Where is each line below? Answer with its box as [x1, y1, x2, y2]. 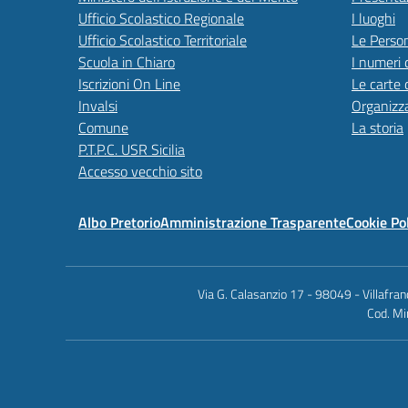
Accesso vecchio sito [78, 160, 202, 182]
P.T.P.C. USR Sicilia [78, 138, 185, 160]
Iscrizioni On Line [78, 73, 180, 95]
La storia [352, 117, 403, 138]
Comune [78, 117, 128, 138]
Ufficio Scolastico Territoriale [78, 29, 247, 51]
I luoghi [352, 7, 395, 29]
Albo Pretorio [78, 211, 160, 233]
